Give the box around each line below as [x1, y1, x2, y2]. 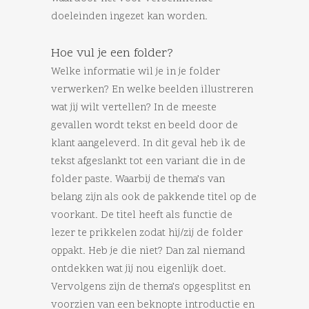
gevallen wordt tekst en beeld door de [51, 119, 238, 134]
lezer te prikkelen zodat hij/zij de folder [51, 226, 243, 241]
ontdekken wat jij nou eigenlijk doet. [51, 262, 226, 277]
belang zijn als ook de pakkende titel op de [51, 190, 257, 206]
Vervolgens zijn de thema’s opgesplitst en [51, 280, 250, 295]
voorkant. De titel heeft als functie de [51, 208, 232, 223]
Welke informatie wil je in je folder [51, 65, 220, 80]
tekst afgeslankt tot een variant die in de [51, 154, 246, 170]
